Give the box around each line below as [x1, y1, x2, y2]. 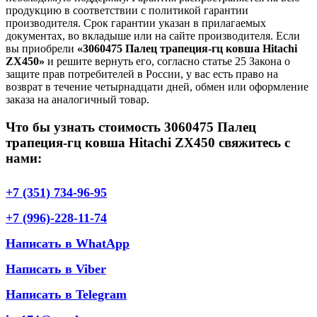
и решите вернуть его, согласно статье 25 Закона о [45, 55, 290, 68]
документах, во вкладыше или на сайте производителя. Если [6, 30, 300, 42]
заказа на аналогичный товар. [6, 93, 149, 106]
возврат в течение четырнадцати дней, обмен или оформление [6, 81, 309, 93]
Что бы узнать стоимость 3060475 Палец [6, 120, 256, 135]
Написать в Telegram [6, 287, 127, 301]
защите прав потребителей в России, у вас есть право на [6, 68, 278, 81]
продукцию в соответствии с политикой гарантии [6, 4, 248, 17]
